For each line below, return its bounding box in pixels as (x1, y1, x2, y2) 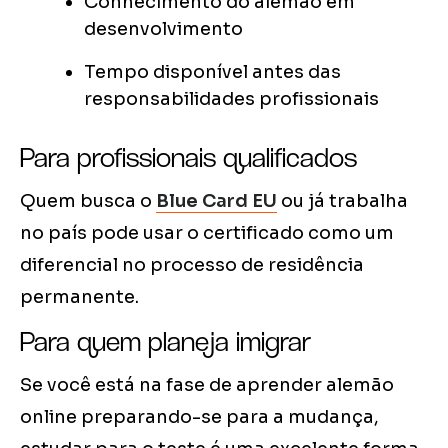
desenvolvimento (84, 18, 243, 41)
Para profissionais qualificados (20, 140, 357, 175)
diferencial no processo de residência (20, 254, 364, 277)
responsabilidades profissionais (84, 88, 379, 111)
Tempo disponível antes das (84, 61, 341, 84)
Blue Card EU (156, 190, 277, 213)
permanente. (20, 286, 139, 309)
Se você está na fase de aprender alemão (20, 374, 394, 397)
